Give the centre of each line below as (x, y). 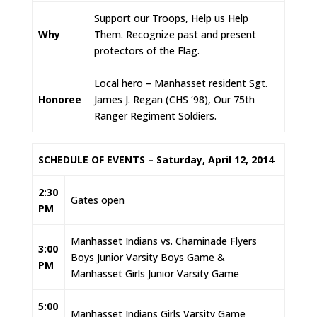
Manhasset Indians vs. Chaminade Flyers (164, 241)
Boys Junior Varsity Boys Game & (148, 258)
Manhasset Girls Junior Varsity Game (155, 274)
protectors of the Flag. (147, 51)
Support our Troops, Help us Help (171, 18)
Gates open (98, 200)
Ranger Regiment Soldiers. (155, 116)
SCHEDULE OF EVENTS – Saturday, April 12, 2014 (156, 160)
